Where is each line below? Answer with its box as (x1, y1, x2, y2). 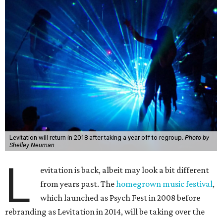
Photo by (184, 134, 209, 141)
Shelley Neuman (9, 141, 55, 149)
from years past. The (40, 179, 116, 189)
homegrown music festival (116, 179, 213, 189)
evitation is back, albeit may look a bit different (40, 165, 210, 175)
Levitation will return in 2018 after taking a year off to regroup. (9, 134, 185, 141)
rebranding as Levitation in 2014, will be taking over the (5, 207, 205, 217)
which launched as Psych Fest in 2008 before (40, 193, 201, 203)
